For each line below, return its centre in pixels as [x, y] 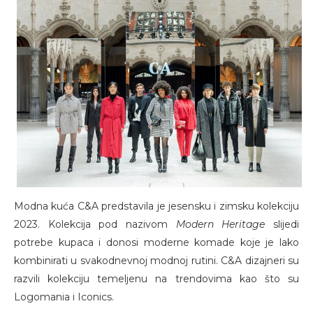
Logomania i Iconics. [64, 297]
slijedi [282, 225]
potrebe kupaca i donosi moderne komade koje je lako [156, 243]
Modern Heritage [220, 225]
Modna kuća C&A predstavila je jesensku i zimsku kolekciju [156, 206]
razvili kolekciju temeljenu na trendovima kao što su [156, 279]
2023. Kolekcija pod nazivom [95, 225]
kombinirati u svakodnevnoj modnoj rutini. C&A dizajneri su [156, 261]
